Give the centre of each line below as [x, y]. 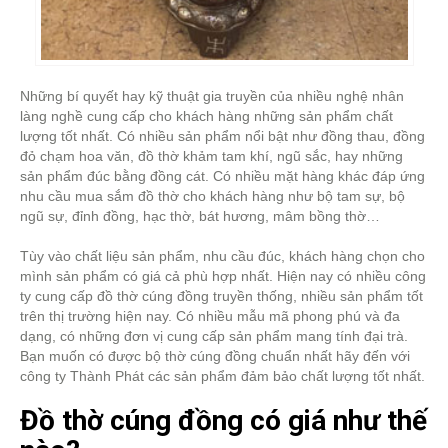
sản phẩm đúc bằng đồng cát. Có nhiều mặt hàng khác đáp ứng [222, 176]
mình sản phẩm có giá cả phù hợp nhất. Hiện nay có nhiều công [223, 276]
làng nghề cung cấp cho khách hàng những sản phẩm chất [206, 116]
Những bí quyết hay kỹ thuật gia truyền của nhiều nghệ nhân [212, 96]
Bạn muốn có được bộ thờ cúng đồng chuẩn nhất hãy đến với [215, 356]
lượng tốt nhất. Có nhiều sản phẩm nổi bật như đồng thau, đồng [222, 136]
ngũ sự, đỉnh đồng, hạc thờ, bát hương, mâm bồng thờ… [200, 216]
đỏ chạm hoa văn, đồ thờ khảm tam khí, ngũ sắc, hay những [211, 156]
